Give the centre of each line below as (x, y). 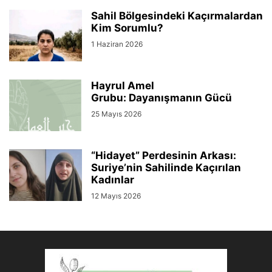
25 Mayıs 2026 (116, 114)
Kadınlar (113, 179)
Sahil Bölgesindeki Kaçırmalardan (177, 15)
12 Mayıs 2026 (116, 195)
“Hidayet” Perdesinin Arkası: (164, 155)
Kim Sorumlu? (127, 28)
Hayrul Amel (123, 85)
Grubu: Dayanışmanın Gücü (161, 97)
